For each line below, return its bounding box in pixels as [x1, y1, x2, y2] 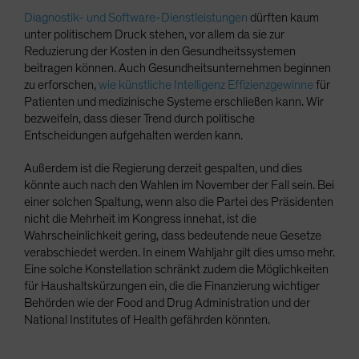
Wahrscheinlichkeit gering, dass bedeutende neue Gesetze [24, 229, 321, 243]
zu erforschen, [24, 79, 99, 92]
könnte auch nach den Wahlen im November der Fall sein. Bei [24, 179, 334, 192]
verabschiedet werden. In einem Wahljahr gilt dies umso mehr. [24, 246, 335, 260]
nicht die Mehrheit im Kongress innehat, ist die [24, 212, 256, 226]
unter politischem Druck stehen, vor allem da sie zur [24, 28, 284, 42]
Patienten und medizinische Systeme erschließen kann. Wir [24, 95, 324, 109]
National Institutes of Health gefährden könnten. [24, 313, 270, 327]
